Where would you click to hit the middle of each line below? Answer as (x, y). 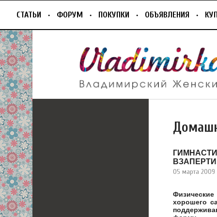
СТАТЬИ (29, 15)
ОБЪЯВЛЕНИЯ (167, 15)
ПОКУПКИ (114, 15)
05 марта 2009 (194, 171)
